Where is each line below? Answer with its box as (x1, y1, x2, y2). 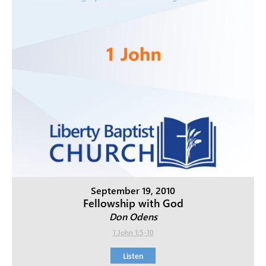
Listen (122, 250, 144, 261)
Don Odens (109, 210, 157, 223)
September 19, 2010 (91, 183, 175, 197)
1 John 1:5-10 (112, 227, 154, 237)
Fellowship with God (83, 195, 183, 210)
